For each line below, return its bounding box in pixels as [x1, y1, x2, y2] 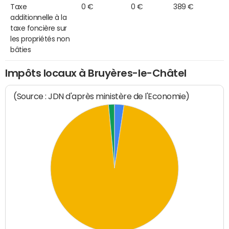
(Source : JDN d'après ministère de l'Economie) [13, 91, 190, 102]
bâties [10, 45, 31, 53]
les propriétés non [10, 35, 70, 42]
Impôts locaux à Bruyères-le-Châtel [5, 67, 187, 78]
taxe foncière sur [10, 24, 67, 32]
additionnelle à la [10, 13, 67, 21]
